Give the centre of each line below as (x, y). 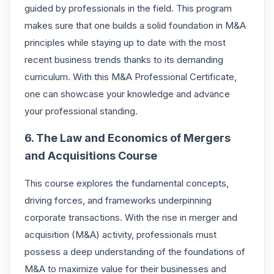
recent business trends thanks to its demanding (124, 59)
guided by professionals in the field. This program (128, 8)
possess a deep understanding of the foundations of (135, 251)
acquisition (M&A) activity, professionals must (120, 234)
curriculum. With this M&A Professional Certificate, (131, 76)
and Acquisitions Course (91, 155)
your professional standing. (81, 111)
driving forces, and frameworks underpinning (118, 200)
